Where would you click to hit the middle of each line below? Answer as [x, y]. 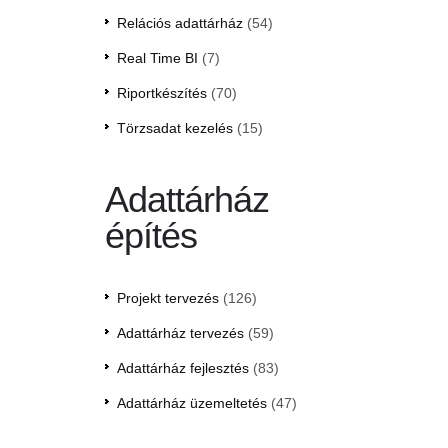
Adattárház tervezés [180, 333]
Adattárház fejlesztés [182, 368]
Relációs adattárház [179, 23]
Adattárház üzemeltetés [191, 403]
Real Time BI [157, 58]
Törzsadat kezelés [174, 128]
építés [150, 236]
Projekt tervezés [167, 298]
